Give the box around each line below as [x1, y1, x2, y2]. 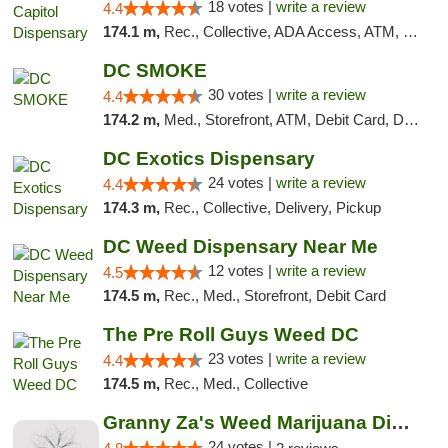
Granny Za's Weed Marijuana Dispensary [390, 412, 410, 433]
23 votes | [207, 350, 276, 367]
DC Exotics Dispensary [102, 148, 315, 169]
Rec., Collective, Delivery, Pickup [163, 199, 381, 216]
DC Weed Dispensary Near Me [102, 236, 378, 257]
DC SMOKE [102, 60, 207, 81]
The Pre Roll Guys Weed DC [102, 324, 359, 345]
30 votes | [207, 86, 276, 103]
